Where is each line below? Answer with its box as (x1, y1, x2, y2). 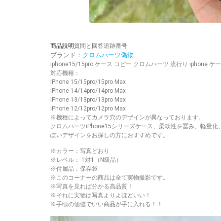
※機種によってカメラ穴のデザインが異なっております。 (50, 113, 204, 121)
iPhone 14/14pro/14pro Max (50, 87, 126, 94)
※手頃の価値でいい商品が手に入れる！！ (50, 201, 163, 208)
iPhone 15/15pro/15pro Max (50, 78, 126, 85)
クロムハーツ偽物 (82, 51, 134, 59)
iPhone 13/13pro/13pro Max (50, 96, 126, 103)
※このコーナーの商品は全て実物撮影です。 (50, 174, 169, 182)
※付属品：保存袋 (50, 165, 98, 173)
